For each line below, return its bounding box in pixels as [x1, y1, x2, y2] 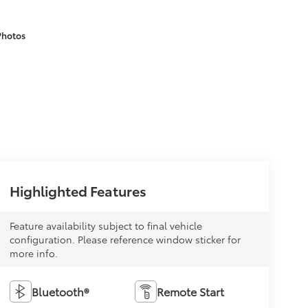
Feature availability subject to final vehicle [9, 218, 202, 232]
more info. [9, 245, 58, 260]
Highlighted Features [9, 180, 146, 200]
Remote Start [157, 283, 225, 299]
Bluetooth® [31, 283, 89, 299]
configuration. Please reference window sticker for [9, 232, 241, 246]
